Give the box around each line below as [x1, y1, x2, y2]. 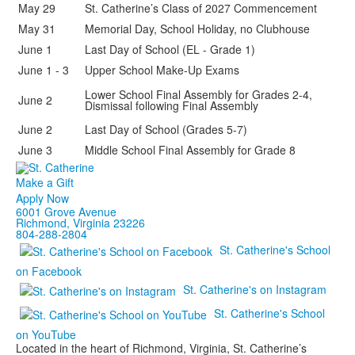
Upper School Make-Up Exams [85, 62, 242, 78]
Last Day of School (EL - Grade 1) [85, 41, 255, 57]
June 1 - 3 [18, 62, 69, 78]
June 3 [18, 142, 52, 158]
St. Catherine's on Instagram [183, 281, 326, 297]
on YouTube [16, 326, 76, 343]
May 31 [18, 21, 55, 36]
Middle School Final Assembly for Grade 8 [85, 142, 296, 158]
